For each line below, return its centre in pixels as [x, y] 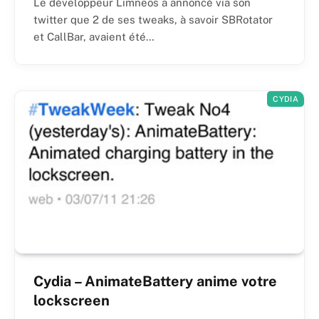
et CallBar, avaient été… [94, 36]
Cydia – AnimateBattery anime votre [155, 281]
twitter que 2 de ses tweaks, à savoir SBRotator [153, 19]
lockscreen [72, 300]
